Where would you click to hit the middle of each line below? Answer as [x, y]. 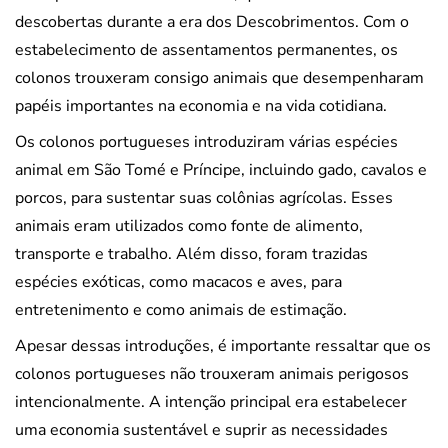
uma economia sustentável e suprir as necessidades [201, 429]
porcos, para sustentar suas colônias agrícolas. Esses [204, 197]
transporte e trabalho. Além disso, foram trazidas [191, 253]
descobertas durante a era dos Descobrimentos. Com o [212, 21]
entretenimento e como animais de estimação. [181, 309]
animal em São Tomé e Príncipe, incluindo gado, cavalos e [221, 169]
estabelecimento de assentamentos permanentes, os [206, 49]
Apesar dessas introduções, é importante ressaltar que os [223, 345]
